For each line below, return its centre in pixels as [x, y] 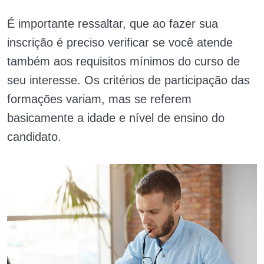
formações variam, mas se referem [99, 99]
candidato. [34, 136]
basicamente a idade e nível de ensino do [116, 118]
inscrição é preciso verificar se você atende [120, 42]
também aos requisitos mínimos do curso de [123, 61]
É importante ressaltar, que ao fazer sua [113, 23]
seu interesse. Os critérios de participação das [128, 80]
